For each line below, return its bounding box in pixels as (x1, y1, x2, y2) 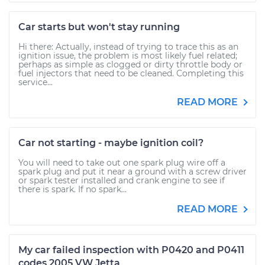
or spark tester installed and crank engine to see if (18, 175, 225, 186)
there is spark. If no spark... (18, 184, 127, 195)
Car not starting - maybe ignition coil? (18, 137, 203, 148)
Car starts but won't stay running (18, 21, 180, 33)
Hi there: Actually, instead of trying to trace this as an (18, 41, 238, 52)
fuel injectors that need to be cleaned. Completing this (18, 68, 244, 79)
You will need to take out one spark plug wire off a (18, 157, 225, 168)
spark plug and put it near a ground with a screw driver (18, 166, 247, 177)
